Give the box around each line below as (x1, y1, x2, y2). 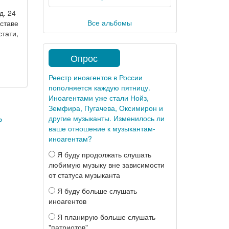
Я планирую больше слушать (55, 212, 155, 222)
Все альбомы (87, 17, 132, 28)
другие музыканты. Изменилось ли (48, 113, 165, 123)
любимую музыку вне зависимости (48, 159, 165, 170)
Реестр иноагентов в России (48, 72, 143, 82)
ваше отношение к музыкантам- (48, 123, 155, 133)
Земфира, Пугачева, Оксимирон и (48, 103, 163, 113)
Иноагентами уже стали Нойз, (48, 93, 149, 103)
